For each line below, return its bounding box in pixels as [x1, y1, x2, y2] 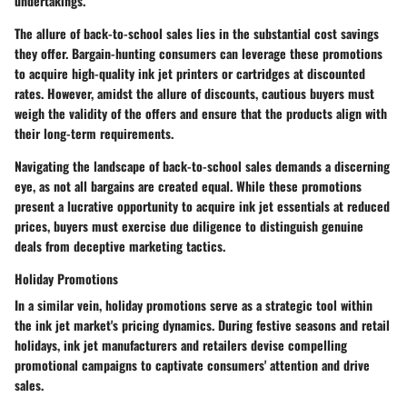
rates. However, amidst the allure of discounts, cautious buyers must [15, 84, 374, 104]
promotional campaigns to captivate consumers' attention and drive [15, 355, 370, 375]
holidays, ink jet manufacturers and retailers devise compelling [15, 335, 347, 355]
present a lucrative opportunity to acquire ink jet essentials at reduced [15, 196, 390, 216]
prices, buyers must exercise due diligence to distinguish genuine [15, 216, 363, 236]
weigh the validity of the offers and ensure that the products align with [15, 104, 387, 124]
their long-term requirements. [15, 124, 174, 144]
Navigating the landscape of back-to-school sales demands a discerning [15, 156, 390, 176]
